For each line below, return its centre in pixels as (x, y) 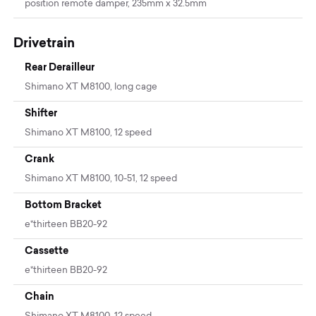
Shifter (41, 113)
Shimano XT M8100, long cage (91, 87)
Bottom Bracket (63, 205)
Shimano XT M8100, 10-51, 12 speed (101, 179)
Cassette (47, 251)
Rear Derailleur (60, 67)
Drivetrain (44, 43)
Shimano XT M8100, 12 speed (89, 133)
